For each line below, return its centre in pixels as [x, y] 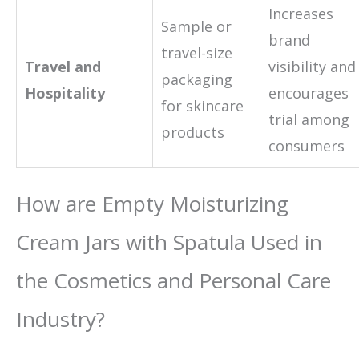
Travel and [63, 66]
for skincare [202, 105]
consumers [307, 145]
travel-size [197, 52]
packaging [197, 79]
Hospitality [65, 93]
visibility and [312, 66]
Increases [301, 13]
